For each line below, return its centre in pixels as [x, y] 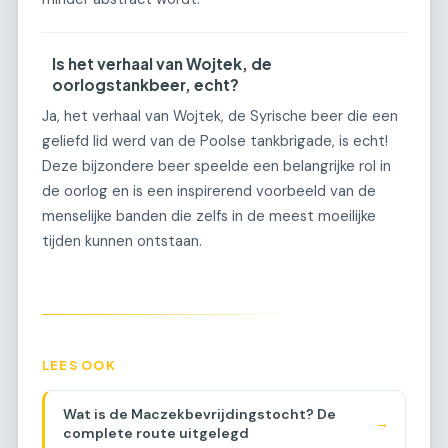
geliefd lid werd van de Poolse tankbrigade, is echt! [215, 140]
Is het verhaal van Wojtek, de [162, 63]
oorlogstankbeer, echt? [146, 84]
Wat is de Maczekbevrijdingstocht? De [199, 413]
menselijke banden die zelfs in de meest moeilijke [209, 215]
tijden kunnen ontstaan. [122, 240]
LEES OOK [79, 364]
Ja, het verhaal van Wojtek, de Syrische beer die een [220, 115]
